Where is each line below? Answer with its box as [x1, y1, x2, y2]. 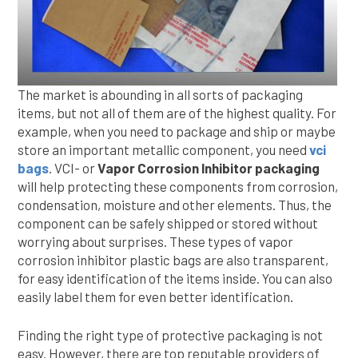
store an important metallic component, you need [18, 141, 309, 157]
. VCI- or [49, 160, 97, 176]
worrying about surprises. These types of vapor [18, 233, 293, 249]
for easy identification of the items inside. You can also [18, 270, 332, 286]
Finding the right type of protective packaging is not [18, 327, 323, 343]
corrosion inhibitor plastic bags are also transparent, [18, 252, 328, 268]
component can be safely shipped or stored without [18, 215, 318, 231]
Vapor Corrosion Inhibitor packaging [97, 160, 320, 176]
